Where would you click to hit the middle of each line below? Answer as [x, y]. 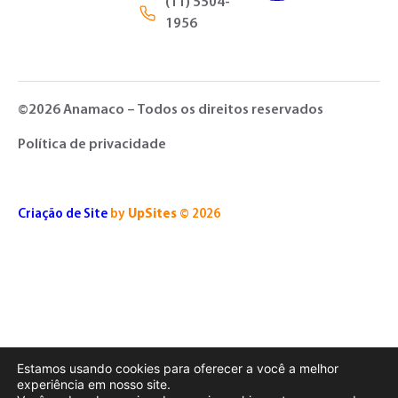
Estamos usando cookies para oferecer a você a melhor [178, 368]
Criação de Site [63, 214]
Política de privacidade [92, 144]
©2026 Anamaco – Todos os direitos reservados [171, 111]
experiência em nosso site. [94, 384]
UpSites [152, 214]
